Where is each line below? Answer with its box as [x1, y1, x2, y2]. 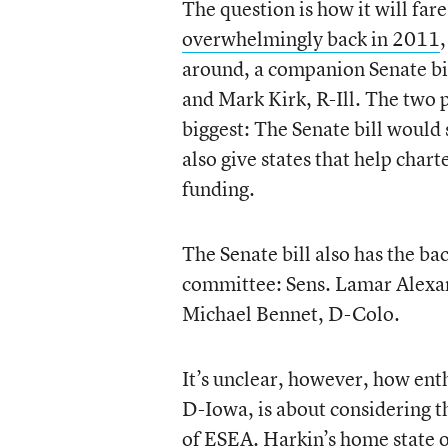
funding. [181, 175, 255, 202]
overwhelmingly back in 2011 [181, 25, 440, 52]
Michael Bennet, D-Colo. [181, 300, 400, 327]
